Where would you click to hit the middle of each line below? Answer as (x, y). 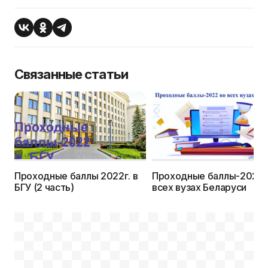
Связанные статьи (71, 74)
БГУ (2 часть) (44, 187)
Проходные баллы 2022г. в (76, 176)
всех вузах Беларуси (199, 187)
